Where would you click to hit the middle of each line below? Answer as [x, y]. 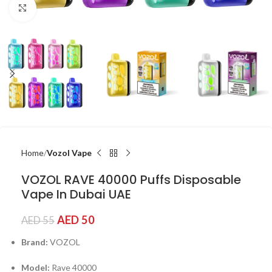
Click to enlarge [65, 8]
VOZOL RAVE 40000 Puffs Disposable [131, 180]
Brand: [35, 242]
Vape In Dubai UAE [76, 194]
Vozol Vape [69, 153]
